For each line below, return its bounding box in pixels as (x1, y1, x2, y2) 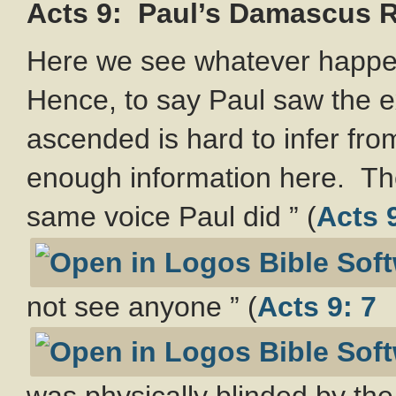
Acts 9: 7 (257, 290, 377, 323)
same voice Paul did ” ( (27, 201, 316, 233)
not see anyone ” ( (27, 290, 257, 323)
